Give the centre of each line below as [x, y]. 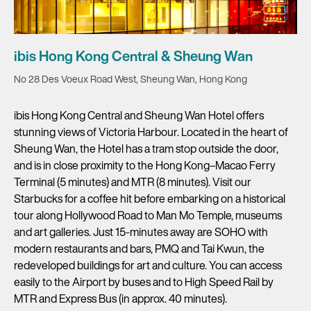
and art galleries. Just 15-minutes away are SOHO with [141, 232]
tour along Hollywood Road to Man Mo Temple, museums [148, 215]
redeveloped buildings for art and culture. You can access [148, 265]
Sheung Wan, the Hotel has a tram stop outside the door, [146, 148]
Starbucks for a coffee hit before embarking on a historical [150, 198]
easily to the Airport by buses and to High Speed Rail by [144, 281]
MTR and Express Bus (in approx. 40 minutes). [120, 298]
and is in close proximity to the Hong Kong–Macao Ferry [145, 165]
